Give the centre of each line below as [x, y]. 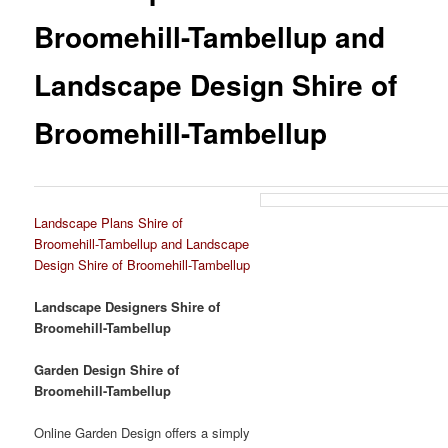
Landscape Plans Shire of [109, 223]
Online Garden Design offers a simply [142, 433]
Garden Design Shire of [107, 370]
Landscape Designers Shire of [127, 307]
